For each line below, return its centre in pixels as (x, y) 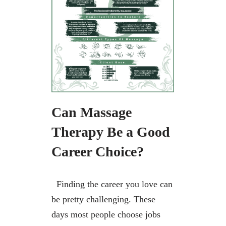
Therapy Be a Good (111, 132)
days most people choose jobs (106, 215)
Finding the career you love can (112, 184)
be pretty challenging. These (103, 200)
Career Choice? (98, 152)
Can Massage (92, 112)
